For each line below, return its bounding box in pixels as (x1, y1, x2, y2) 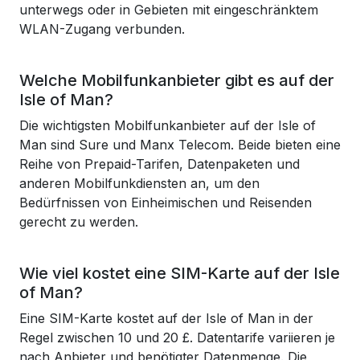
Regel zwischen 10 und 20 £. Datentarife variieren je (19, 329, 335, 346)
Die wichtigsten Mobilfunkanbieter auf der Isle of (19, 117, 316, 133)
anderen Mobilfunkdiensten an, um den (19, 175, 260, 191)
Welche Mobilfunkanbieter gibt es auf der (19, 71, 334, 90)
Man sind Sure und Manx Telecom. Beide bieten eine (19, 137, 341, 153)
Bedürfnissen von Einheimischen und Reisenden (19, 194, 312, 211)
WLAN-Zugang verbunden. (19, 21, 185, 37)
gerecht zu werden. (19, 214, 138, 230)
